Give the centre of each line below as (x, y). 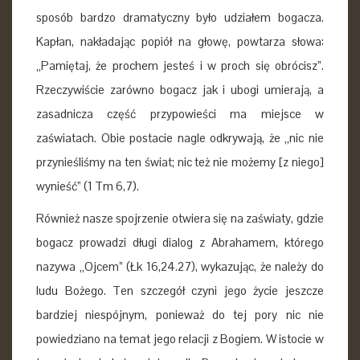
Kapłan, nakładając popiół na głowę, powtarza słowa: (180, 41)
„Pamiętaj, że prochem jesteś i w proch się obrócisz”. (180, 65)
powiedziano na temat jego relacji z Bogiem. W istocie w (180, 339)
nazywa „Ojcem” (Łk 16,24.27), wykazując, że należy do (180, 266)
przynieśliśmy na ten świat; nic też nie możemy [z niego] (180, 162)
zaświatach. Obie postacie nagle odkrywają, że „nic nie (180, 137)
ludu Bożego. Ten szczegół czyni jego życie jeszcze (180, 290)
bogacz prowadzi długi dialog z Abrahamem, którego (180, 242)
